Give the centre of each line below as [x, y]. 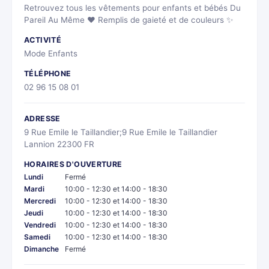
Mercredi [40, 201]
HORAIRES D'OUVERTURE [73, 165]
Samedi [37, 237]
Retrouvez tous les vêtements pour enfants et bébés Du [132, 8]
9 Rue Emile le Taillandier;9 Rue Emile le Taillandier [121, 132]
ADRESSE [42, 119]
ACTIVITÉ [43, 40]
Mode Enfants [51, 54]
